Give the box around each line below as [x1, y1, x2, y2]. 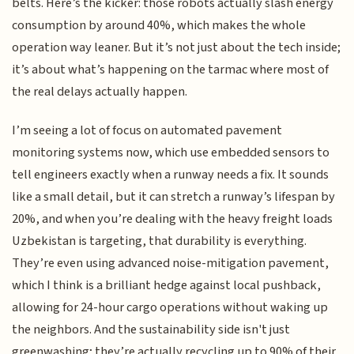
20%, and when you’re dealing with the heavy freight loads [12, 209, 333, 228]
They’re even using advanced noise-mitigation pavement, [12, 253, 330, 273]
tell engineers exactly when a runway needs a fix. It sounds [12, 164, 330, 184]
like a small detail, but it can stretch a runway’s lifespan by [12, 186, 336, 206]
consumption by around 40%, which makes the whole [12, 16, 307, 36]
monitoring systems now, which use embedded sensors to [12, 142, 330, 162]
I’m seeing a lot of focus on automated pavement [12, 120, 283, 140]
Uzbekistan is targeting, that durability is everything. [12, 231, 307, 250]
